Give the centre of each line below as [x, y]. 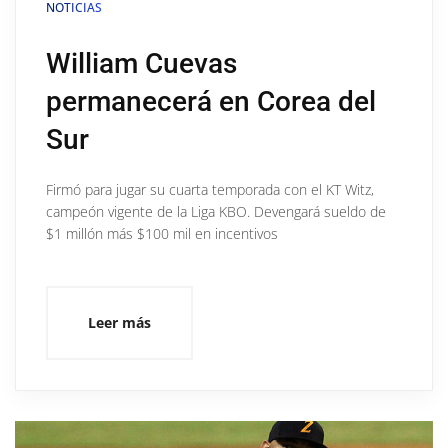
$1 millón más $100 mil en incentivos [162, 234]
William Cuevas [141, 64]
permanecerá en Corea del [211, 102]
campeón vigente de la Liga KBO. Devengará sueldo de [216, 212]
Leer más [119, 323]
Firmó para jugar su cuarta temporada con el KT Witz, [210, 190]
